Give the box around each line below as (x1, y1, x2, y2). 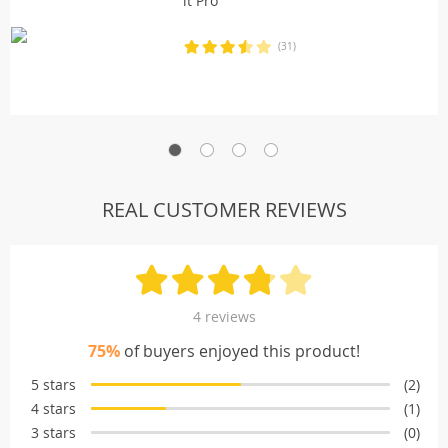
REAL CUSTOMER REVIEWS (101, 195, 347, 223)
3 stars (30, 422, 76, 442)
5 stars (30, 374, 76, 394)
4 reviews (192, 306, 256, 326)
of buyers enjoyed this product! (120, 339, 360, 362)
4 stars (30, 398, 76, 418)
